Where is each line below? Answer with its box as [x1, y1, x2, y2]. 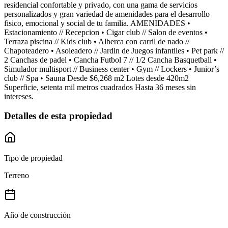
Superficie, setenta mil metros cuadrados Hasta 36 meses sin [4, 82, 196, 92]
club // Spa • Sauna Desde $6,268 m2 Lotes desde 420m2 [4, 73, 189, 82]
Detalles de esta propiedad [4, 110, 112, 122]
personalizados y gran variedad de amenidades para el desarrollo [4, 9, 210, 18]
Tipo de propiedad [4, 154, 63, 163]
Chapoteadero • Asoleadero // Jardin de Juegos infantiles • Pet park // [4, 46, 224, 55]
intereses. [4, 92, 34, 101]
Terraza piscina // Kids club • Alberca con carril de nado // [4, 37, 189, 46]
